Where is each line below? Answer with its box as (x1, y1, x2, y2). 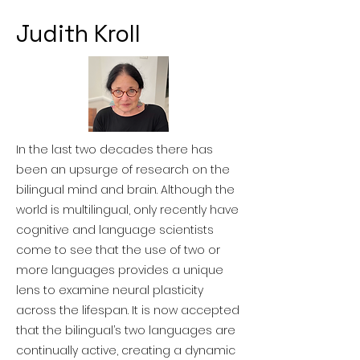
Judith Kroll (16, 18, 141, 48)
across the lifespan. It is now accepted (16, 302, 239, 318)
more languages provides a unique (16, 262, 223, 278)
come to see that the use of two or (16, 242, 220, 258)
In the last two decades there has (16, 141, 213, 157)
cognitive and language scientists (16, 222, 214, 238)
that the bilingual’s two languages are (16, 322, 235, 338)
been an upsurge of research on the (16, 162, 230, 178)
